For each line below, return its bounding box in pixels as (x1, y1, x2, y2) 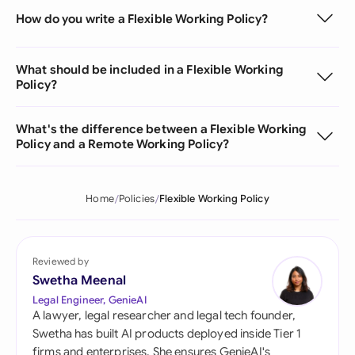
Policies (118, 193, 155, 205)
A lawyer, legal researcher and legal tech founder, (32, 308, 296, 323)
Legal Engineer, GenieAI (32, 293, 147, 307)
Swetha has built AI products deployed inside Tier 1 (32, 326, 302, 341)
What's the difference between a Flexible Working (16, 121, 307, 136)
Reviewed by (32, 255, 89, 267)
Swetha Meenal (32, 273, 127, 288)
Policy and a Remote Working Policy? (16, 136, 230, 151)
